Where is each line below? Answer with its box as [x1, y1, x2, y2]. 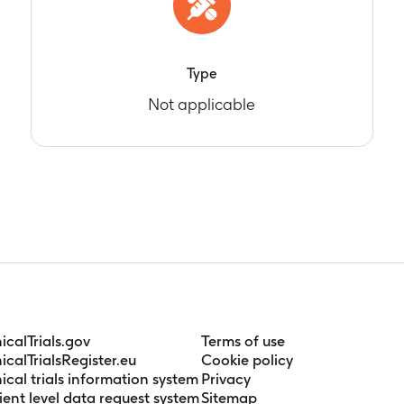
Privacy [201, 370, 251, 388]
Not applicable [148, 95, 256, 114]
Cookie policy [201, 351, 293, 369]
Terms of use [201, 332, 285, 350]
